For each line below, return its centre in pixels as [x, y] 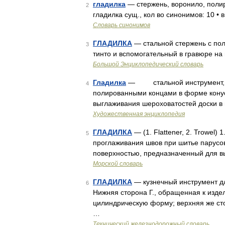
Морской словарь [118, 164]
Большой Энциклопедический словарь [148, 64]
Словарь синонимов [122, 25]
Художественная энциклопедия [139, 114]
